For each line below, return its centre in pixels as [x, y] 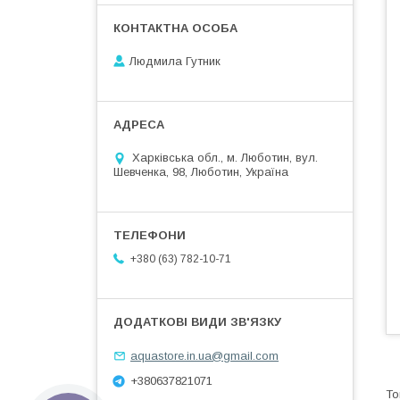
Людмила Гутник [175, 62]
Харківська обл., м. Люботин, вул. [225, 158]
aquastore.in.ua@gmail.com [204, 355]
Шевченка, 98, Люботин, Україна [201, 172]
